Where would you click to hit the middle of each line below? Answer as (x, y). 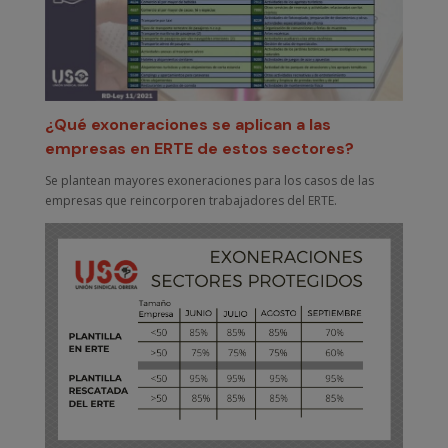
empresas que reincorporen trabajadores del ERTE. (190, 200)
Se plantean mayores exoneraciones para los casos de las (209, 180)
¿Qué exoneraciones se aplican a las (187, 124)
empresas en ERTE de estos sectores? (199, 148)
